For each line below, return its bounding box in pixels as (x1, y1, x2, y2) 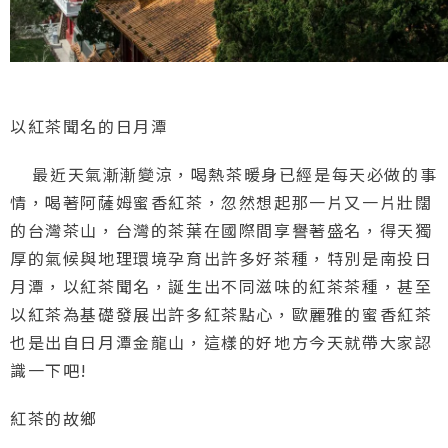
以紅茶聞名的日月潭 (10, 113, 169, 138)
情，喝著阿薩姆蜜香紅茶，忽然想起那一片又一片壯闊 (10, 189, 433, 214)
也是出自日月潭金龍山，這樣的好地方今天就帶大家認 (10, 329, 433, 354)
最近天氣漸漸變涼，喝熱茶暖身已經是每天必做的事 (10, 161, 438, 186)
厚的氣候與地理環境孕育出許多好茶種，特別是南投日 (10, 245, 433, 270)
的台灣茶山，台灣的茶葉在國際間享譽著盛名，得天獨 (10, 217, 433, 242)
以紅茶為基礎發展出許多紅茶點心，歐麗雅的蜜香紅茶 (10, 301, 433, 326)
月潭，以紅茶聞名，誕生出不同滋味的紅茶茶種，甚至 (10, 273, 433, 298)
